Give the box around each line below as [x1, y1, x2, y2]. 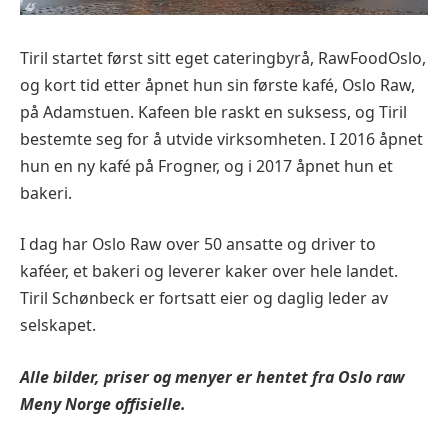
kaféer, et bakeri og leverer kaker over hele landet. [20, 260, 398, 283]
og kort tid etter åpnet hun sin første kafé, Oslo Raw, [20, 73, 415, 96]
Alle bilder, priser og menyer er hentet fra [20, 366, 338, 389]
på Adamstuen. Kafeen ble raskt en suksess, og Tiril [20, 100, 407, 123]
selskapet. [20, 314, 96, 337]
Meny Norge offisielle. [20, 393, 186, 416]
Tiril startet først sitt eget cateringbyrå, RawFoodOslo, [20, 46, 426, 69]
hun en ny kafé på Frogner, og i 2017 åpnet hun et [20, 154, 393, 177]
